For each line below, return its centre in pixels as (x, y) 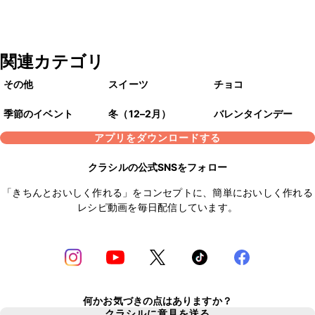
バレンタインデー (253, 114)
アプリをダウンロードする (157, 138)
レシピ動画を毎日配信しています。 (157, 207)
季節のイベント (38, 114)
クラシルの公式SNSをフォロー (157, 167)
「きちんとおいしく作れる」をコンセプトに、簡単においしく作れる (157, 193)
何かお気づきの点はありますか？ (157, 300)
